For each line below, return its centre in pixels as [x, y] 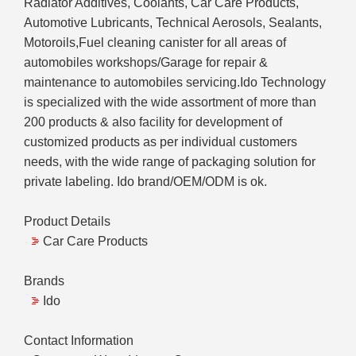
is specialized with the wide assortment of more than [170, 103]
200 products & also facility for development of [153, 122]
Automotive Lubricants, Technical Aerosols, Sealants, [173, 23]
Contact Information [79, 341]
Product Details [67, 222]
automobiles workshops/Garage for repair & [146, 63]
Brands [44, 281]
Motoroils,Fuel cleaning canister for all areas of [155, 43]
